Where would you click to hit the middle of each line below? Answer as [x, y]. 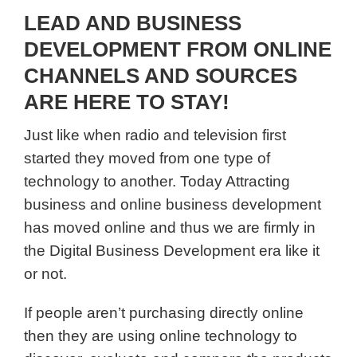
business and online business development [173, 204]
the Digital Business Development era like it [172, 251]
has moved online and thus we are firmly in [170, 228]
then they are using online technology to [161, 336]
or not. [45, 274]
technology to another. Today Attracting [157, 181]
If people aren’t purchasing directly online [164, 313]
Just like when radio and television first [155, 135]
